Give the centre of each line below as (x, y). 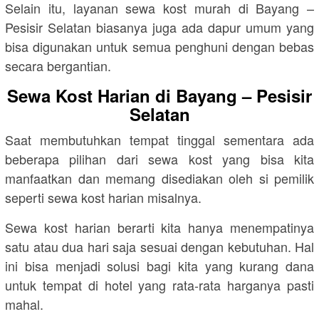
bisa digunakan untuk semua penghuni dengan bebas (159, 46)
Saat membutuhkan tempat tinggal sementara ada (159, 139)
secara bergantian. (58, 65)
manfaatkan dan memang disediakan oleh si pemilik (159, 178)
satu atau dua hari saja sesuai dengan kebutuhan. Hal (159, 246)
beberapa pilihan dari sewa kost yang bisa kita (159, 158)
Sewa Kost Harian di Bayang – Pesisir (159, 95)
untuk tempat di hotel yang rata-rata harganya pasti (159, 284)
